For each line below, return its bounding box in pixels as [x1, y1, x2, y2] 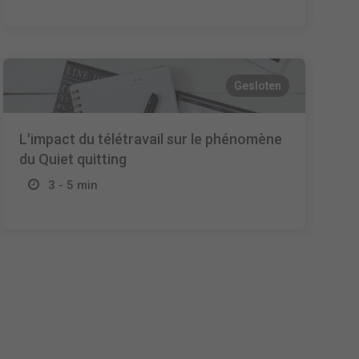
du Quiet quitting [19, 151, 127, 167]
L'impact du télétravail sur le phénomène [19, 131, 283, 147]
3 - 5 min [48, 178, 99, 192]
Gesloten [233, 79, 281, 92]
